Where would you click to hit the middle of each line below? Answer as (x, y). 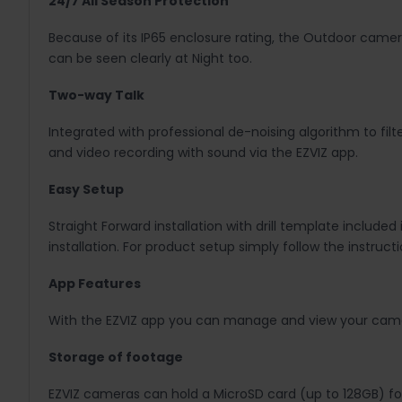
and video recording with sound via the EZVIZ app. (203, 153)
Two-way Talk (96, 96)
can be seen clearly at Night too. (150, 59)
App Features (94, 284)
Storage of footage (115, 358)
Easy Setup (86, 190)
